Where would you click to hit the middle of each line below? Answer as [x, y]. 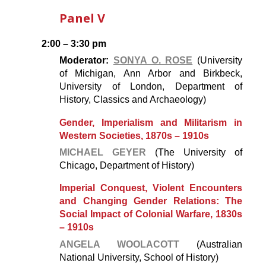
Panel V [82, 18]
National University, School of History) [139, 258]
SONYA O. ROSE [153, 61]
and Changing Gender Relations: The [151, 201]
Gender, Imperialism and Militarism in [151, 122]
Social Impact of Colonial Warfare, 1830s [151, 214]
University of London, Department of [151, 87]
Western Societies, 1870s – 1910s [134, 135]
